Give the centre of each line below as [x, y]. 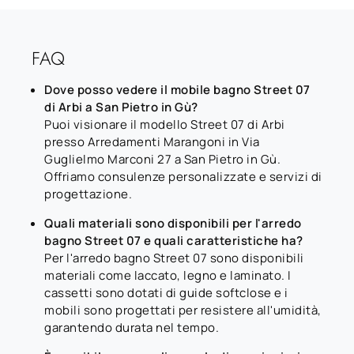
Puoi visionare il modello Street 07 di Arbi [165, 124]
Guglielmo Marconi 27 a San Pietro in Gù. [162, 159]
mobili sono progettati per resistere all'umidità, [183, 310]
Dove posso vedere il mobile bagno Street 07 [177, 89]
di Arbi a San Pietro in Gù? [121, 107]
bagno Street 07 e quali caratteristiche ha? [174, 240]
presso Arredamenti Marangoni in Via [152, 141]
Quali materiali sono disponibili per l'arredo [173, 223]
